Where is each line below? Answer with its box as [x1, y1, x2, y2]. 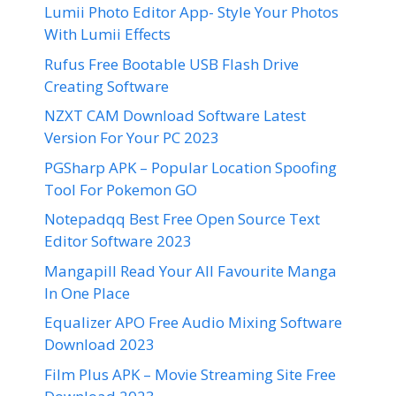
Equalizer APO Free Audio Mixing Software [44, 312, 342, 332]
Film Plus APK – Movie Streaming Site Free [44, 363, 336, 385]
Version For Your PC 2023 [44, 127, 219, 148]
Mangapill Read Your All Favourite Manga [44, 260, 337, 281]
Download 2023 [44, 334, 155, 354]
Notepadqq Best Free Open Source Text [44, 209, 320, 229]
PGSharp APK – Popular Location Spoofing [44, 156, 337, 178]
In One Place [44, 282, 130, 303]
